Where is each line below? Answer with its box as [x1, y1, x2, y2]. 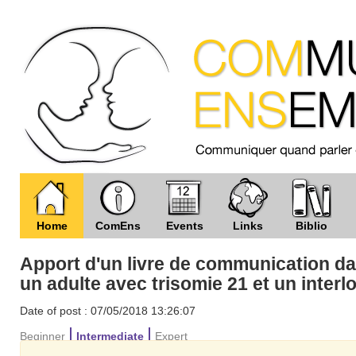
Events [165, 219, 203, 232]
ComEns [95, 219, 141, 232]
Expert [155, 330, 188, 342]
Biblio [296, 219, 327, 232]
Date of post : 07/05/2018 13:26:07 [20, 304, 195, 317]
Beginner [20, 330, 65, 342]
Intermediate [76, 330, 144, 342]
